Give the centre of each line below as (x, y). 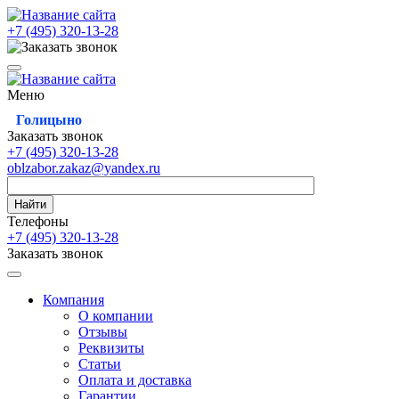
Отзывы (103, 332)
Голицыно (49, 120)
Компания (73, 300)
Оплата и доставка (135, 380)
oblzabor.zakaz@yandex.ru (84, 168)
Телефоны (38, 221)
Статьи (100, 364)
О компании (116, 316)
